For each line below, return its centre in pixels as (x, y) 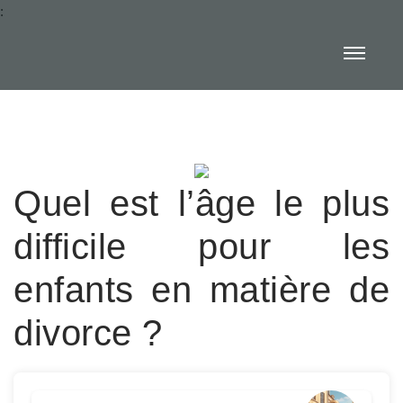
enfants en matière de (201, 290)
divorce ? (88, 333)
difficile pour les (201, 246)
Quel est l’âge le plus (201, 203)
